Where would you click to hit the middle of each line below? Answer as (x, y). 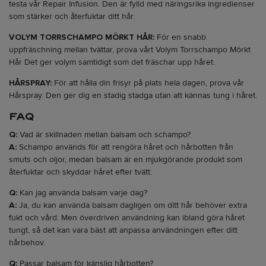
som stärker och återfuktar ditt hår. (72, 17)
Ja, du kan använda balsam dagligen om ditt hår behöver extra (132, 205)
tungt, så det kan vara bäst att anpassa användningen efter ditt (123, 230)
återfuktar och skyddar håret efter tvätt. (80, 172)
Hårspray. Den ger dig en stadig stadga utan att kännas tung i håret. (133, 96)
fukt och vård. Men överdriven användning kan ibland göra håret (127, 218)
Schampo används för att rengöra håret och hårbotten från (125, 147)
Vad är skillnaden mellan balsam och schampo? (104, 135)
